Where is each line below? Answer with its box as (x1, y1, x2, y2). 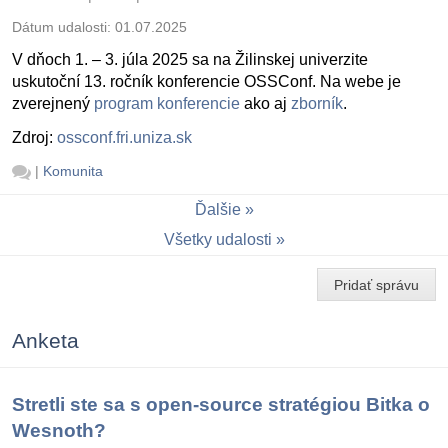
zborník (291, 95, 343, 113)
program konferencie (94, 95, 240, 113)
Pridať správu (334, 276, 419, 293)
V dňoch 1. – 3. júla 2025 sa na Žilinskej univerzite (12, 51, 368, 69)
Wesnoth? (12, 419, 106, 441)
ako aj (240, 95, 291, 113)
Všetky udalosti (163, 231, 272, 249)
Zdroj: (12, 129, 57, 147)
